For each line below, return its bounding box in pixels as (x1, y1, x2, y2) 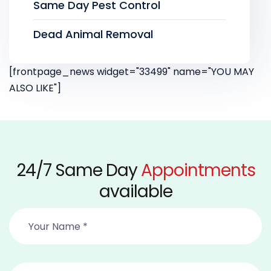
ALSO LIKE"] (9, 81, 61, 95)
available (99, 180, 172, 203)
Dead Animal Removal (33, 27, 153, 42)
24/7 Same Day (16, 158, 141, 182)
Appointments (140, 158, 255, 182)
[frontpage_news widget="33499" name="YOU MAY (9, 65, 254, 79)
